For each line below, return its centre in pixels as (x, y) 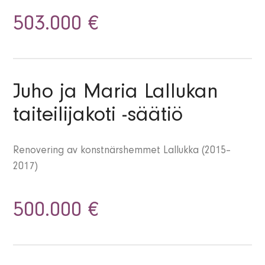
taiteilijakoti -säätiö (98, 117)
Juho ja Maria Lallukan (116, 94)
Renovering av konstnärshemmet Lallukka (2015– (122, 152)
